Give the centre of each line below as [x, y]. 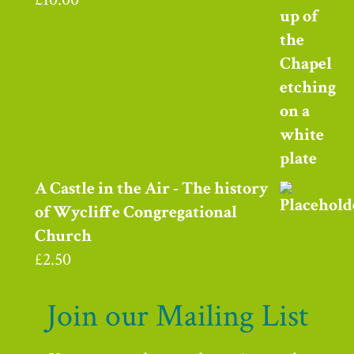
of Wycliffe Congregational [136, 212]
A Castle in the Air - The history [152, 188]
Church [63, 235]
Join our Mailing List [177, 316]
